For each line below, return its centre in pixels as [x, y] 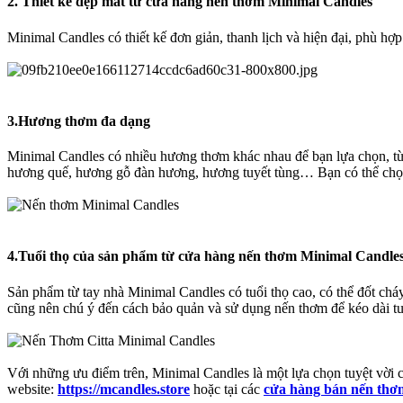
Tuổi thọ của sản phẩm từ [96, 256]
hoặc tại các [227, 389]
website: [32, 389]
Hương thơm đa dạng [84, 121]
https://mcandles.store [124, 389]
